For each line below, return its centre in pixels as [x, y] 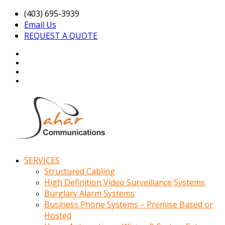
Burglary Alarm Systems [89, 193]
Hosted [58, 215]
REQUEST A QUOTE [61, 36]
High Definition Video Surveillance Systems [125, 182]
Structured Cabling [80, 171]
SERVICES [42, 160]
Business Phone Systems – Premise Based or [129, 204]
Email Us [40, 25]
